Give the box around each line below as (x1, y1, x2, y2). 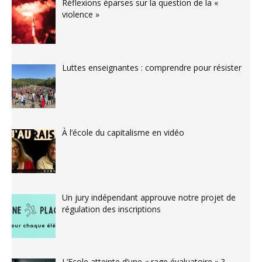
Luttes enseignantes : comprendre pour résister (61, 62, 242, 74)
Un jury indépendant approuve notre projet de (61, 191, 236, 203)
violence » (61, 9, 99, 20)
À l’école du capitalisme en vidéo (61, 126, 184, 138)
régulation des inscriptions (61, 203, 161, 215)
